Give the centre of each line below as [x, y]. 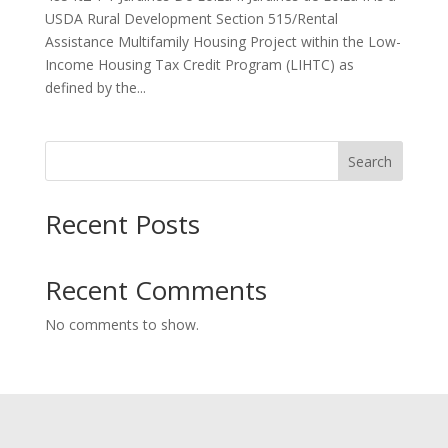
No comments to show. [121, 324]
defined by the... [95, 87]
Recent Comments [155, 289]
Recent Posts [122, 223]
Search [370, 161]
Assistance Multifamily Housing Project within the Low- [222, 41]
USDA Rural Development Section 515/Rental [191, 18]
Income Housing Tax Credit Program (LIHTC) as [199, 64]
